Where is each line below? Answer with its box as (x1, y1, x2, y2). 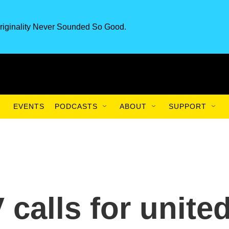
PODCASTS (55, 102, 98, 110)
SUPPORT (169, 102, 207, 110)
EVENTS (13, 102, 44, 110)
